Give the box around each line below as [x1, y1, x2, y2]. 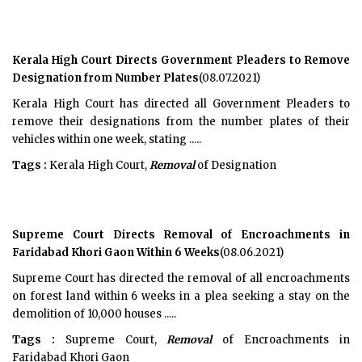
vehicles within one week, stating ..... [12, 133, 201, 146]
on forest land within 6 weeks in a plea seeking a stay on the [12, 289, 350, 303]
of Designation [195, 158, 276, 172]
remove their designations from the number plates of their [12, 115, 350, 128]
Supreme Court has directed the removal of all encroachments [12, 271, 350, 285]
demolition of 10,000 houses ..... [12, 307, 176, 321]
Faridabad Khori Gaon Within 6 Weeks [12, 246, 220, 259]
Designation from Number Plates [12, 71, 199, 85]
